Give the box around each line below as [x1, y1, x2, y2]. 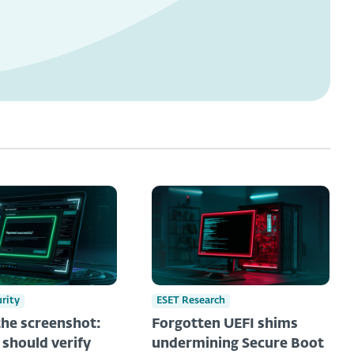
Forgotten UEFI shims [152, 317, 299, 331]
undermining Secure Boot [152, 337, 325, 351]
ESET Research [156, 295, 226, 306]
